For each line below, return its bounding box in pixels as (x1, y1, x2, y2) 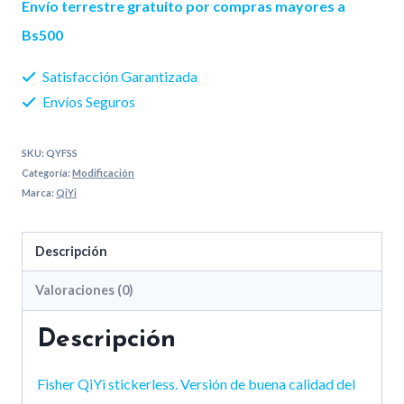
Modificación (72, 167, 134, 179)
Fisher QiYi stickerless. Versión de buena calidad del (37, 374, 355, 392)
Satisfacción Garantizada (40, 68, 197, 86)
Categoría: (22, 167, 72, 179)
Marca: (22, 187, 56, 199)
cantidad (55, 18, 110, 36)
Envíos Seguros (40, 93, 135, 111)
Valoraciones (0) (35, 282, 134, 298)
